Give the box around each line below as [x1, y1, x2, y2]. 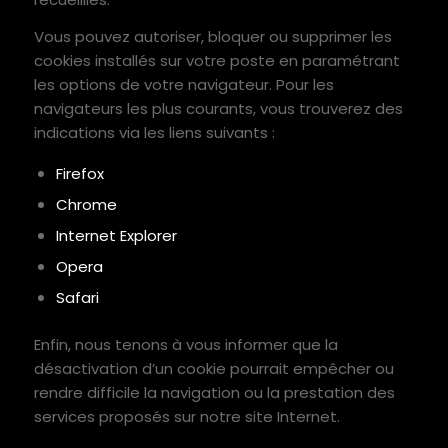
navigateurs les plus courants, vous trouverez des [33, 97, 403, 119]
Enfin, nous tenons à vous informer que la [33, 333, 338, 355]
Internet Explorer [55, 224, 177, 246]
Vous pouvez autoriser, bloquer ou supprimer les [33, 25, 392, 47]
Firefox [55, 162, 104, 184]
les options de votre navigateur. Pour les [33, 73, 334, 95]
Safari [55, 286, 99, 308]
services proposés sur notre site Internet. [33, 405, 340, 427]
